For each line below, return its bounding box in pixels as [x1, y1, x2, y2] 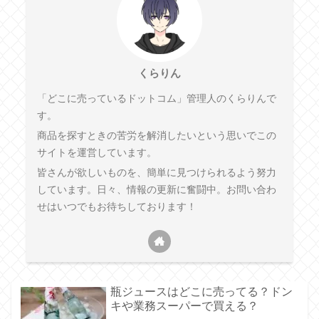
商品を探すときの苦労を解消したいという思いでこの [36, 130, 276, 142]
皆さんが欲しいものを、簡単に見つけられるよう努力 [36, 167, 276, 179]
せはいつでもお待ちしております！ [36, 202, 197, 213]
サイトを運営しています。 [36, 147, 157, 159]
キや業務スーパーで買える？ [110, 299, 258, 312]
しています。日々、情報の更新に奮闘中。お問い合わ [36, 184, 276, 196]
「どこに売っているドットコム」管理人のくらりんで [36, 93, 276, 105]
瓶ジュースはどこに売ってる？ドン [110, 285, 293, 298]
